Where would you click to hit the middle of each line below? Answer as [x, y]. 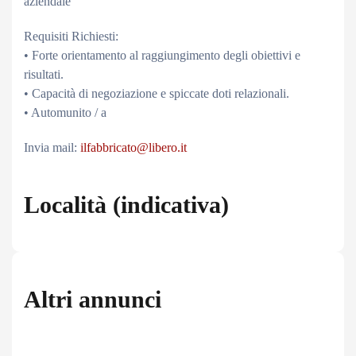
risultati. [44, 74]
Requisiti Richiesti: [71, 36]
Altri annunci [93, 299]
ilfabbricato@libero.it [133, 147]
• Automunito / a [65, 112]
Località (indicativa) [126, 205]
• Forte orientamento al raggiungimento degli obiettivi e [162, 55]
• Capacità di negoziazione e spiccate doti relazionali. [157, 93]
